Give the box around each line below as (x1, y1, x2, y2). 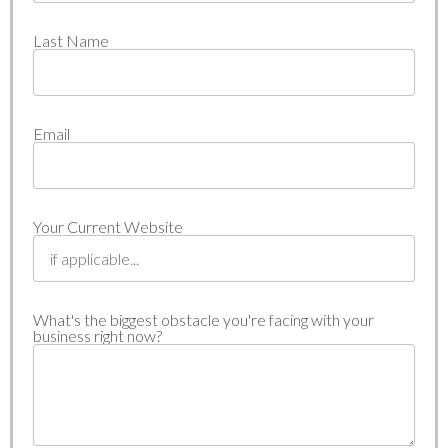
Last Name (33, 31, 109, 51)
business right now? (33, 326, 162, 346)
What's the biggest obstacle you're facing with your (33, 310, 374, 330)
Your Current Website (33, 217, 183, 237)
